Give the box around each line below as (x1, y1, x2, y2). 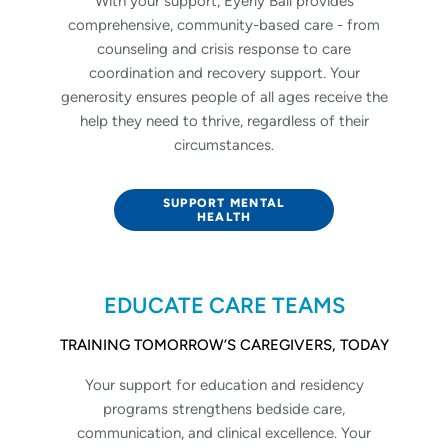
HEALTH (196, 209, 252, 224)
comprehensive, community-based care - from (68, 15, 380, 34)
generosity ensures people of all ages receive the (60, 87, 388, 106)
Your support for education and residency (84, 375, 364, 394)
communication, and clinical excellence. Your (77, 423, 371, 442)
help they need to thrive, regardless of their (79, 111, 369, 130)
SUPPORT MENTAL (162, 195, 286, 210)
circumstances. (174, 135, 274, 154)
